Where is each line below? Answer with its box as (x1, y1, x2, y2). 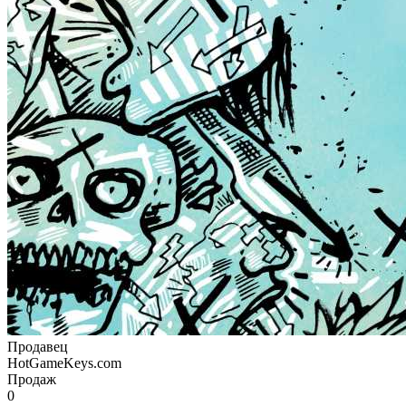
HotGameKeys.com (7, 354, 121, 371)
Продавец (7, 338, 68, 354)
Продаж (7, 371, 56, 387)
